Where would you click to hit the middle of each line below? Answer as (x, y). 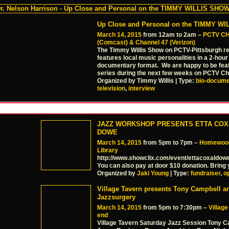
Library (108, 150)
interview (142, 89)
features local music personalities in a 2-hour (163, 58)
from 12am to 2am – (172, 35)
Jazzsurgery (116, 197)
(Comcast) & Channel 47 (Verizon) (146, 43)
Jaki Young (153, 173)
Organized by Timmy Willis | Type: (146, 81)
